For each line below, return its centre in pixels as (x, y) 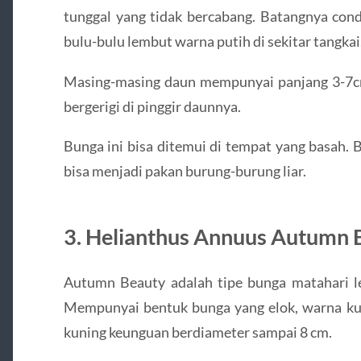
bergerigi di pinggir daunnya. (152, 106)
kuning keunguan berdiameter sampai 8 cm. (197, 332)
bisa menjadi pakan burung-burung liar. (185, 170)
